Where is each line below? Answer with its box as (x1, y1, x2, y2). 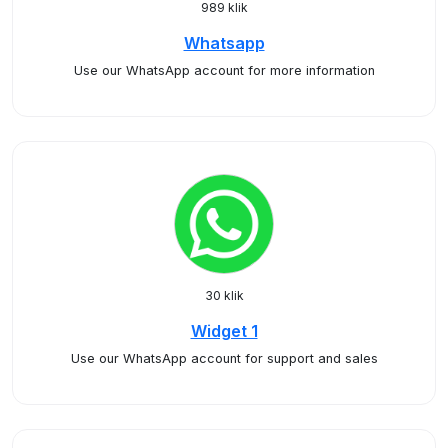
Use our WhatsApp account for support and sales (70, 351, 378, 366)
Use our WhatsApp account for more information (73, 63, 375, 78)
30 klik (204, 288, 244, 303)
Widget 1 (190, 321, 258, 341)
